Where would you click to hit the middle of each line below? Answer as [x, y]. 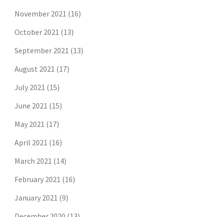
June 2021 [31, 106]
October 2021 [37, 32]
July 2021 [30, 87]
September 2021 [42, 51]
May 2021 [30, 124]
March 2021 [33, 161]
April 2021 [31, 143]
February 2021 [38, 179]
